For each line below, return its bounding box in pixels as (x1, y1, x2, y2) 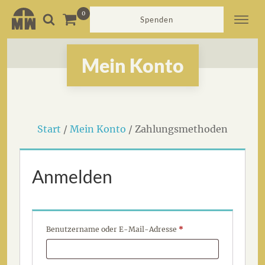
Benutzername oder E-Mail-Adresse (46, 225, 179, 234)
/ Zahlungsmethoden (126, 123, 228, 135)
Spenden (140, 14, 173, 24)
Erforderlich (183, 224, 227, 233)
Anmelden (32, 166, 113, 187)
